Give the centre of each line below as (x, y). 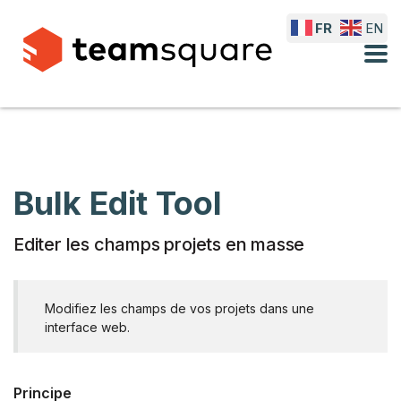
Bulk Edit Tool (118, 203)
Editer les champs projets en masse (159, 244)
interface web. (87, 327)
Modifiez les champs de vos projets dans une (179, 308)
